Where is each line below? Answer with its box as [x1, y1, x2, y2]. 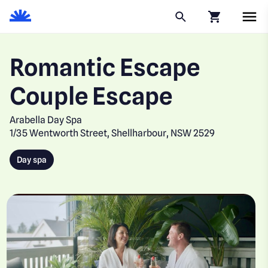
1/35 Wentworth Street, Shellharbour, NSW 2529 [10, 127, 215, 139]
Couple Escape [10, 81, 173, 110]
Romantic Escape [10, 53, 200, 81]
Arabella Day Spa [10, 114, 83, 126]
